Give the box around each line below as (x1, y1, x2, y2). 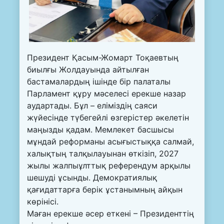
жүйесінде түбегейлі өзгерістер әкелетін (27, 112, 189, 122)
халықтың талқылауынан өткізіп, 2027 (27, 148, 178, 158)
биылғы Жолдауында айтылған (27, 64, 149, 74)
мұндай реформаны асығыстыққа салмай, (27, 136, 194, 146)
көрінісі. (27, 196, 58, 206)
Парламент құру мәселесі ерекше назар (27, 88, 186, 98)
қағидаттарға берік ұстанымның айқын (27, 184, 182, 194)
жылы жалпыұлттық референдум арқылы (27, 160, 190, 170)
